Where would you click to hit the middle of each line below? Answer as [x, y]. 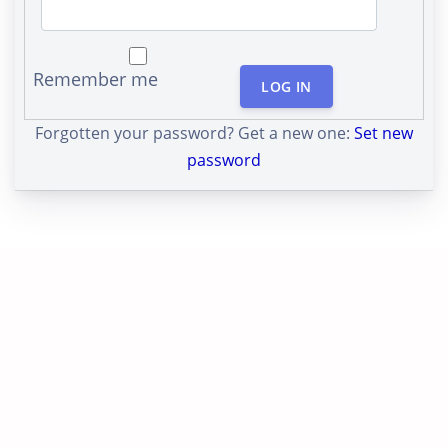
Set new [383, 133]
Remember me [95, 79]
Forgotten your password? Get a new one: [194, 133]
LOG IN [286, 87]
